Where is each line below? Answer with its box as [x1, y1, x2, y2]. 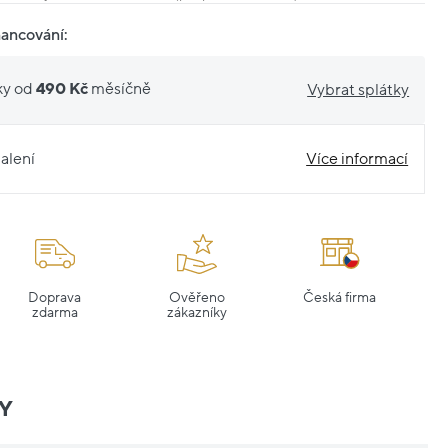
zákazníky [167, 304, 228, 320]
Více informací [306, 149, 409, 168]
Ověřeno [169, 289, 226, 305]
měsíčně [91, 80, 152, 99]
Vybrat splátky [307, 80, 410, 99]
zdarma [31, 304, 78, 320]
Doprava [28, 289, 82, 305]
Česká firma [303, 289, 377, 305]
